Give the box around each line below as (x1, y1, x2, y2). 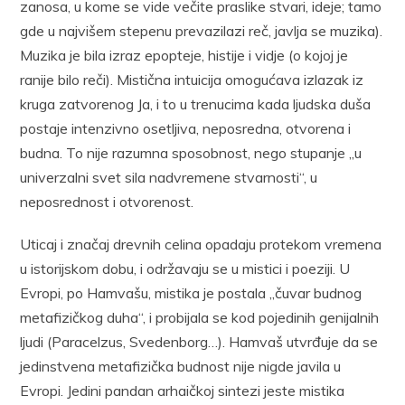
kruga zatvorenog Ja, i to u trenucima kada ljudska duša (20, 94, 372, 113)
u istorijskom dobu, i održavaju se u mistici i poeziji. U (20, 259, 351, 278)
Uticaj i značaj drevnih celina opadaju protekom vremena (20, 234, 382, 253)
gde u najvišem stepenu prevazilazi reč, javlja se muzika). (20, 21, 383, 40)
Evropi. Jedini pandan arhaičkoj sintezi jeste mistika (20, 381, 345, 400)
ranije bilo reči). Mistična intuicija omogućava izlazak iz (20, 70, 364, 89)
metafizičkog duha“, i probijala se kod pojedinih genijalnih (20, 307, 380, 326)
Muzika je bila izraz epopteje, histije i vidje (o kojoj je (20, 45, 349, 64)
